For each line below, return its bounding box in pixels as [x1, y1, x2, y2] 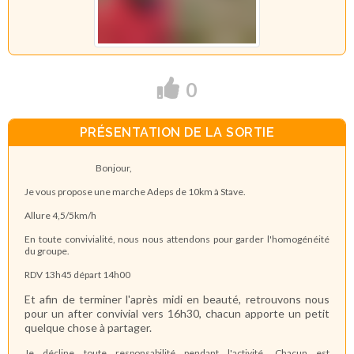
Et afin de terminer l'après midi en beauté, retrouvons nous [24, 292, 330, 306]
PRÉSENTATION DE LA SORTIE [79, 125, 275, 141]
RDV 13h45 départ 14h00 [24, 268, 130, 281]
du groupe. [24, 244, 70, 257]
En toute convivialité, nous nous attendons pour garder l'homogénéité [24, 232, 330, 245]
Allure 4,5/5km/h [24, 209, 96, 221]
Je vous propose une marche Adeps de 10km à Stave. [24, 185, 246, 198]
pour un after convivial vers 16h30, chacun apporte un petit [24, 306, 330, 320]
